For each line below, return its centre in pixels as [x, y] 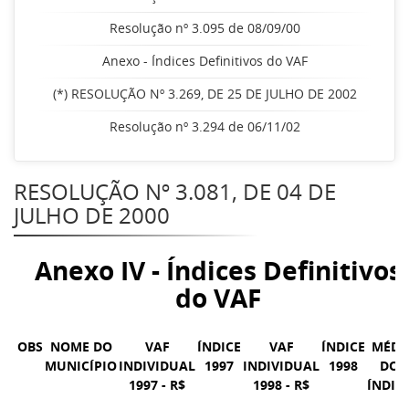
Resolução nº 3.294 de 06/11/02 [204, 126]
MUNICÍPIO [81, 366]
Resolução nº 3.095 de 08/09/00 [204, 28]
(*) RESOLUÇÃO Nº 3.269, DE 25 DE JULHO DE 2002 [204, 94]
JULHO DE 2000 [92, 215]
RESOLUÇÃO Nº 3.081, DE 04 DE [175, 191]
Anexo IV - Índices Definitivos [218, 270]
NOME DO [81, 346]
